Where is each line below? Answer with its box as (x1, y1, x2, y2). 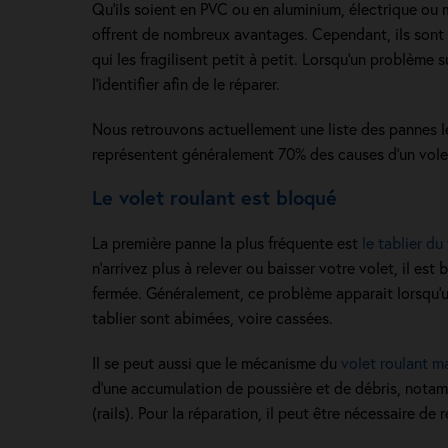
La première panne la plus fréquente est (92, 232, 362, 253)
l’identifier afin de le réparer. (92, 73, 280, 94)
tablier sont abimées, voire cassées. (92, 307, 333, 328)
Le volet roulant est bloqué (92, 184, 337, 211)
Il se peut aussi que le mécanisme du (92, 352, 341, 373)
